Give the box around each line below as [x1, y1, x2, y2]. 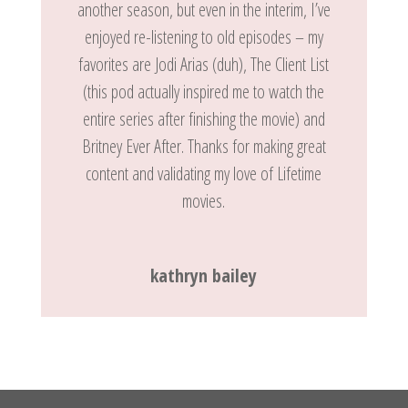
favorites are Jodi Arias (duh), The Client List [78, 52, 330, 77]
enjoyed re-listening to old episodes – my [84, 25, 323, 50]
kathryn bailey [150, 263, 258, 289]
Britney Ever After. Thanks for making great [81, 134, 326, 159]
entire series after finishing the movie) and [82, 107, 325, 132]
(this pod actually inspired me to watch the [83, 79, 325, 105]
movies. [182, 189, 226, 214]
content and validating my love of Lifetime [86, 161, 322, 187]
